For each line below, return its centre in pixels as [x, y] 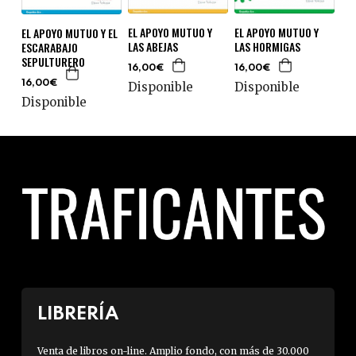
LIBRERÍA [77, 314]
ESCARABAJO [49, 47]
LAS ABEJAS [153, 46]
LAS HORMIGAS [267, 46]
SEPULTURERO [53, 61]
